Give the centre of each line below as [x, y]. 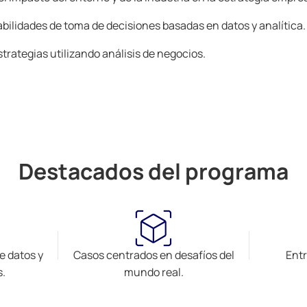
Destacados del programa [153, 171]
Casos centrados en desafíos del [153, 255]
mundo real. [153, 272]
